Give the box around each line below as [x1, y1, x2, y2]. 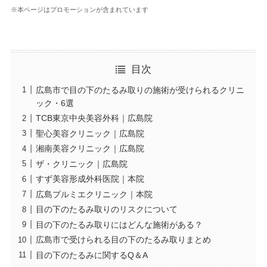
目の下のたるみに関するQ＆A [35, 250, 148, 260]
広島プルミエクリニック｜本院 [35, 189, 153, 199]
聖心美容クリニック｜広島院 [35, 128, 144, 138]
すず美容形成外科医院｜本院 [35, 174, 144, 184]
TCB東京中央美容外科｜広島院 [35, 113, 153, 123]
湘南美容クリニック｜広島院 [35, 144, 144, 154]
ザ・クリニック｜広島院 [35, 159, 128, 169]
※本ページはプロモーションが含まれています [10, 6, 148, 13]
